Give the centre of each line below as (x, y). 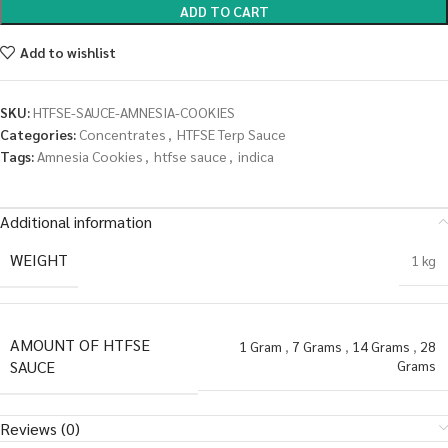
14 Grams (381, 346)
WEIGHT (39, 259)
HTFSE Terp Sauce (231, 133)
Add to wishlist (67, 52)
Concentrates (122, 133)
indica (256, 155)
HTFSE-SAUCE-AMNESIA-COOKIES (134, 111)
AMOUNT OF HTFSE (80, 344)
